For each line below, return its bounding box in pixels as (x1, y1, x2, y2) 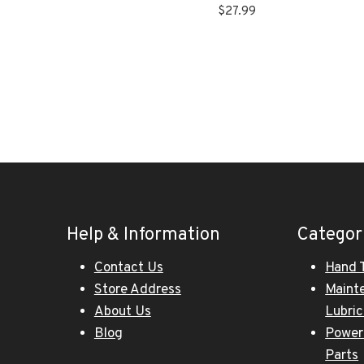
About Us (93, 303, 151, 321)
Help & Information (66, 224, 220, 246)
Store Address (93, 281, 181, 299)
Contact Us (93, 259, 163, 277)
